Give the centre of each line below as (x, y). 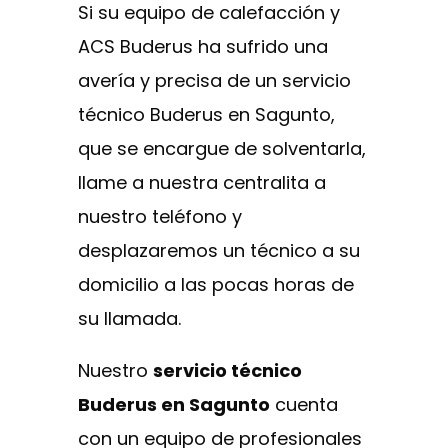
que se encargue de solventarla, (222, 148)
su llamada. (129, 318)
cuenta (304, 404)
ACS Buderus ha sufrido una (203, 46)
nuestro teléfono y (160, 216)
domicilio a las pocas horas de (216, 284)
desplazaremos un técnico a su (219, 250)
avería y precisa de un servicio (214, 80)
